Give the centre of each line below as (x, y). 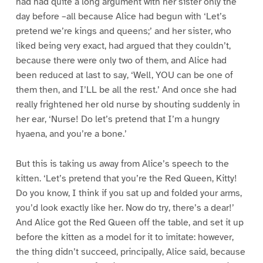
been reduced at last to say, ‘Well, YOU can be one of (124, 75)
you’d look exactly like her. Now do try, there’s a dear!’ (125, 208)
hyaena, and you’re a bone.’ (71, 134)
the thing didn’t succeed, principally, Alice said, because (130, 252)
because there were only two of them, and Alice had (121, 61)
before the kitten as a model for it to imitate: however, (124, 237)
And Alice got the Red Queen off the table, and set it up (129, 223)
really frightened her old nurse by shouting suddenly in (128, 105)
